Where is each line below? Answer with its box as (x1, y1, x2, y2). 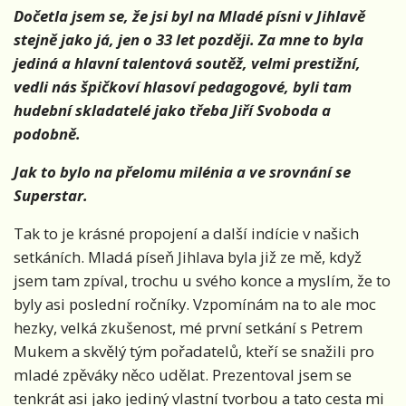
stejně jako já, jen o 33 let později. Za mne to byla (14, 29, 363, 51)
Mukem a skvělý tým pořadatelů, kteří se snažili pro (14, 341, 374, 362)
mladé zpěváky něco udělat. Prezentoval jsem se (14, 364, 352, 386)
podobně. (14, 123, 84, 145)
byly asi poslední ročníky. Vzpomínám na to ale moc (14, 294, 376, 315)
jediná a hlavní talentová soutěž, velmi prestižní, (14, 53, 361, 74)
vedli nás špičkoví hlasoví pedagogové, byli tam (14, 76, 352, 98)
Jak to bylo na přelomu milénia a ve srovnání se (14, 161, 351, 183)
